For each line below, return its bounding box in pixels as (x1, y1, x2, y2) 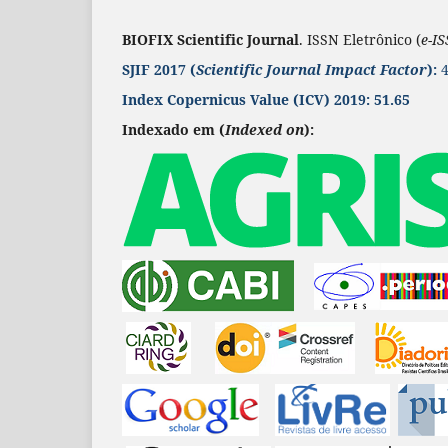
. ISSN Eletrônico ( (299, 30, 421, 50)
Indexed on (225, 120, 304, 140)
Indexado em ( (122, 120, 225, 140)
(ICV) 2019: (289, 90, 370, 110)
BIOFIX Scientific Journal (122, 30, 299, 50)
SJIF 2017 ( (122, 60, 196, 80)
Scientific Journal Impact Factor (196, 60, 427, 80)
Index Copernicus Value (122, 90, 289, 110)
